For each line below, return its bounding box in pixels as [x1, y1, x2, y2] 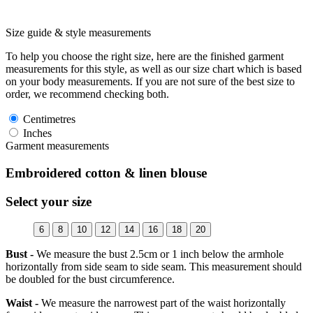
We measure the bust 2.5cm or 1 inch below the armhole [34, 248, 284, 261]
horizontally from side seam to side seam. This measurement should [6, 261, 302, 273]
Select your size [6, 194, 92, 209]
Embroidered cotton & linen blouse [6, 166, 207, 181]
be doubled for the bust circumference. [6, 273, 175, 286]
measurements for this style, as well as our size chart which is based [6, 63, 302, 75]
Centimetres [20, 113, 75, 126]
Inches [20, 127, 52, 140]
